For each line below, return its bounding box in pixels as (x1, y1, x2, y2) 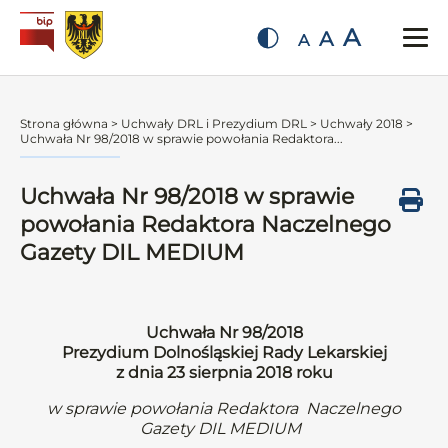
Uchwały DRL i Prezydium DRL (121, 116, 307, 131)
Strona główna (20, 116, 108, 131)
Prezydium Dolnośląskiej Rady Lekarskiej (61, 343, 387, 362)
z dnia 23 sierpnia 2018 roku (115, 363, 333, 382)
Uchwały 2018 (320, 116, 403, 131)
